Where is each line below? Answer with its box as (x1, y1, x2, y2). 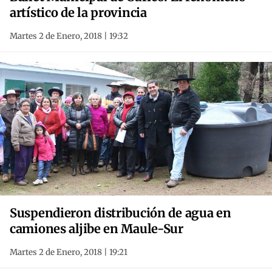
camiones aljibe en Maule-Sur (10, 221, 183, 237)
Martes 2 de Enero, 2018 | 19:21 (10, 247, 127, 258)
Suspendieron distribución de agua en (10, 205, 231, 221)
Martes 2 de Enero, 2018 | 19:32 (10, 31, 128, 42)
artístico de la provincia (10, 5, 147, 21)
